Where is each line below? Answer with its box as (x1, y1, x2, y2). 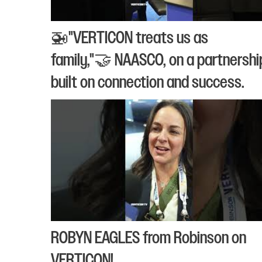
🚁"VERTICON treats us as (51, 26, 208, 50)
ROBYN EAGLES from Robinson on (51, 226, 246, 250)
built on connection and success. (51, 70, 244, 94)
